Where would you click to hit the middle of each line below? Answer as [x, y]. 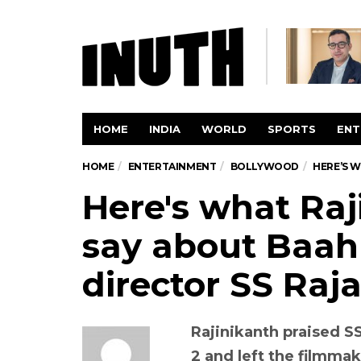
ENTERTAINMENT [172, 166]
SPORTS [292, 129]
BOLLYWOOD [265, 166]
